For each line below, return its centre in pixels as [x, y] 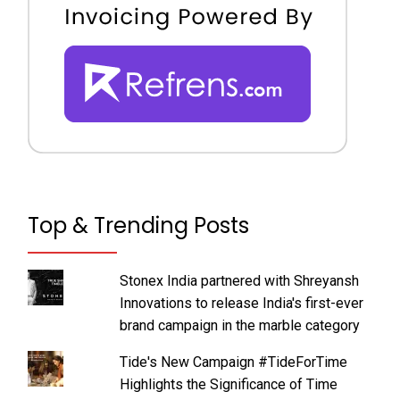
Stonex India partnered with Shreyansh [239, 281]
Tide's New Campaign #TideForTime [233, 362]
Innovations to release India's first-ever [241, 304]
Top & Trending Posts [138, 226]
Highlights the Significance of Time [228, 385]
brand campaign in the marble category [239, 326]
